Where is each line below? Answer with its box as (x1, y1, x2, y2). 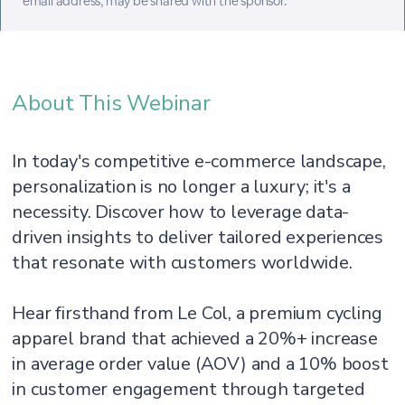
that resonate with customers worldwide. (12, 250, 353, 275)
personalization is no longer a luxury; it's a (12, 174, 351, 199)
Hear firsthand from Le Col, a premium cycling (12, 301, 382, 325)
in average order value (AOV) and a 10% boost (12, 352, 389, 376)
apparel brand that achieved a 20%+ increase (12, 326, 378, 351)
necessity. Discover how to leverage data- (12, 200, 350, 224)
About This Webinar (12, 89, 211, 118)
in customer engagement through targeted (12, 377, 365, 401)
